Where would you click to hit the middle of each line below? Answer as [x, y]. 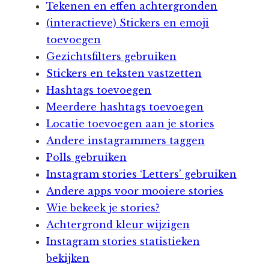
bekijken [68, 258]
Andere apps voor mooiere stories [135, 191]
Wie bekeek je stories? [103, 207]
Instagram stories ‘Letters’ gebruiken [142, 174]
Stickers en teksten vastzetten [124, 73]
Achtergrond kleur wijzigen [118, 224]
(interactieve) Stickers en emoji [128, 23]
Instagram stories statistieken [123, 241]
